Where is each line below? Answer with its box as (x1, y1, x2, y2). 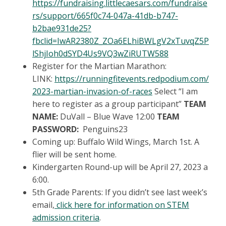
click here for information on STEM (54, 199, 189, 211)
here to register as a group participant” (32, 98, 184, 110)
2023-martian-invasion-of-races (32, 86, 152, 97)
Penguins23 (79, 124, 128, 135)
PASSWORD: (32, 124, 79, 135)
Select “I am (152, 86, 198, 97)
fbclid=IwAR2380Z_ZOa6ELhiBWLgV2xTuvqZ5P (32, 35, 209, 47)
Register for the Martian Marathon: (32, 61, 166, 72)
